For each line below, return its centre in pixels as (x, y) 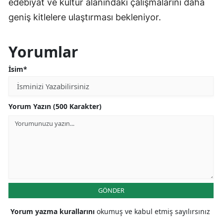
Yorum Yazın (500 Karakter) (55, 107)
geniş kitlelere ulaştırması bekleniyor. (85, 17)
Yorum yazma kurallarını (54, 212)
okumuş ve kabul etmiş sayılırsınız (153, 212)
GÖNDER (111, 191)
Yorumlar (43, 52)
